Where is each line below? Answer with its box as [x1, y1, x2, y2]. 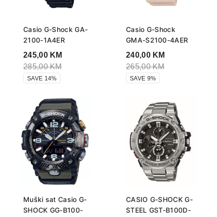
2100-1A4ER [23, 35, 65, 44]
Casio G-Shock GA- [23, 25, 88, 33]
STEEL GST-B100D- [126, 205, 191, 214]
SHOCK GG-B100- [23, 205, 83, 214]
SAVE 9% [130, 75, 156, 82]
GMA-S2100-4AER [126, 35, 188, 44]
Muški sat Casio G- [23, 195, 87, 203]
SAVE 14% [27, 75, 57, 82]
